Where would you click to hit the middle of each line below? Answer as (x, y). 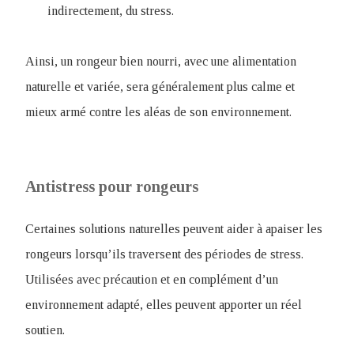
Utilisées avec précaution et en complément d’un (152, 279)
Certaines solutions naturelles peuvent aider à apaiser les (174, 229)
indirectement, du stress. (111, 11)
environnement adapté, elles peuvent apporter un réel (164, 305)
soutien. (45, 330)
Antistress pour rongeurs (112, 186)
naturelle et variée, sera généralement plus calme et (160, 87)
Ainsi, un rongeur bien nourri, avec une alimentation (161, 61)
